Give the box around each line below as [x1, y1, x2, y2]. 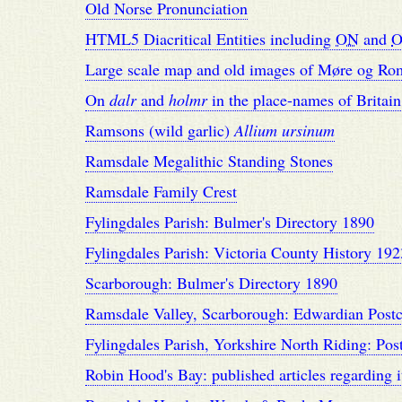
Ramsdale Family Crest [85, 180, 237, 202]
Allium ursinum [234, 119, 335, 141]
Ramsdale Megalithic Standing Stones [85, 150, 333, 171]
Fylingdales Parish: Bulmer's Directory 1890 [85, 211, 374, 232]
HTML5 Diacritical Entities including [85, 28, 336, 49]
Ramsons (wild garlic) [85, 119, 234, 141]
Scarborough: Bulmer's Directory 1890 [85, 272, 337, 293]
